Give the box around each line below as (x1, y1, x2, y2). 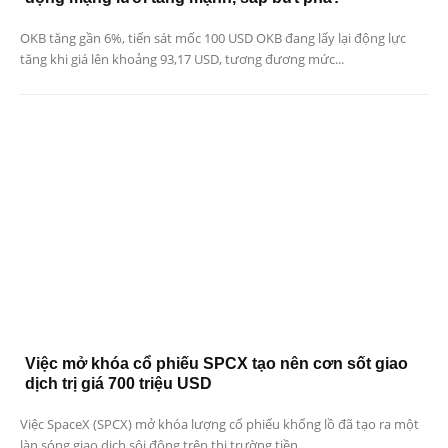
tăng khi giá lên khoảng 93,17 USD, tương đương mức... (20, 50, 344, 69)
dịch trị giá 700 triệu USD (25, 374, 212, 392)
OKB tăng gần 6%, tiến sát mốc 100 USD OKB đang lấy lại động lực (20, 29, 406, 48)
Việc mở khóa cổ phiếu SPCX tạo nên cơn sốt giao (25, 354, 408, 372)
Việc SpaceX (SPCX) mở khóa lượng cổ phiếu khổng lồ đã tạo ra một (20, 414, 419, 433)
